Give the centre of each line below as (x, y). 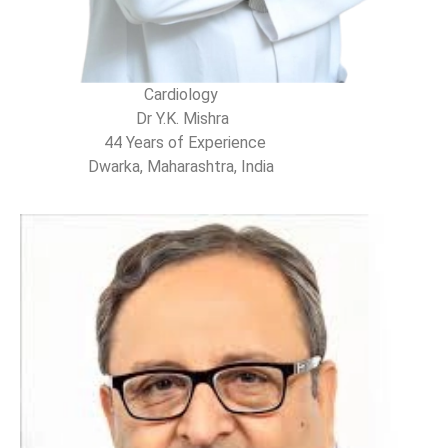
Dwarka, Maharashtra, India (149, 167)
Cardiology (121, 95)
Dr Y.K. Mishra (126, 119)
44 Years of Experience (145, 143)
